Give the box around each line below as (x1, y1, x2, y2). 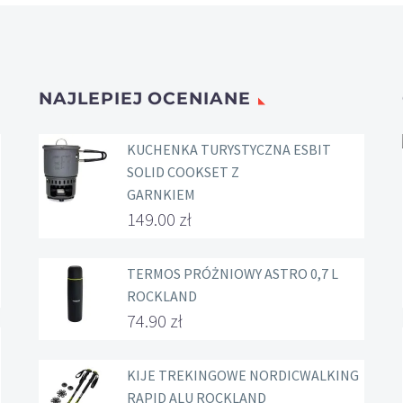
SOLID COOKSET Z (127, 163, 239, 182)
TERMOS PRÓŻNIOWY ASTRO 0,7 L (127, 264, 338, 283)
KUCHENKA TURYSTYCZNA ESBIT (127, 140, 331, 159)
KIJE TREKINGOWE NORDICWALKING (127, 366, 359, 385)
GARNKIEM (127, 185, 195, 204)
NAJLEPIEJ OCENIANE (39, 87, 252, 109)
